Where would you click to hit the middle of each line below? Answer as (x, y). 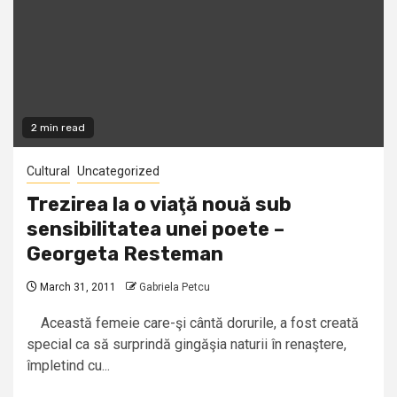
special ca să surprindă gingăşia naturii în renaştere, (187, 345)
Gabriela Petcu (175, 288)
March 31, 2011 (77, 288)
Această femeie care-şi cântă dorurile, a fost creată (193, 323)
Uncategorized (118, 171)
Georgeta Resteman (125, 254)
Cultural (48, 171)
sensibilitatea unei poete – (156, 230)
